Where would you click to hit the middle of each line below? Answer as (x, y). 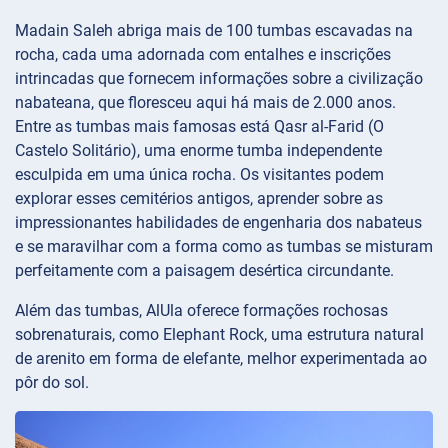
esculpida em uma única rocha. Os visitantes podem (199, 174)
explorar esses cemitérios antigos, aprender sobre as (199, 198)
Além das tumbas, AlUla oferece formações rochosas (201, 310)
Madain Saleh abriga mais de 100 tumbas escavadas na (214, 30)
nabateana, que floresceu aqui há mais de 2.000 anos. (205, 102)
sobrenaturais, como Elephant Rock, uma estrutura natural (219, 334)
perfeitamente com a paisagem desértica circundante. (204, 270)
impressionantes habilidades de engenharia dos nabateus (218, 222)
